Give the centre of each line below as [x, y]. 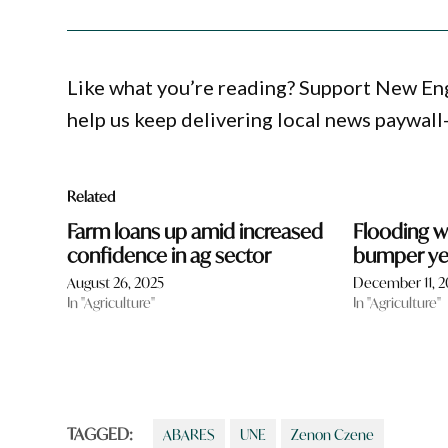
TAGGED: [100, 434]
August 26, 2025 [116, 283]
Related [91, 197]
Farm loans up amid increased [195, 232]
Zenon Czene [333, 435]
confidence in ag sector [169, 256]
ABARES [189, 435]
